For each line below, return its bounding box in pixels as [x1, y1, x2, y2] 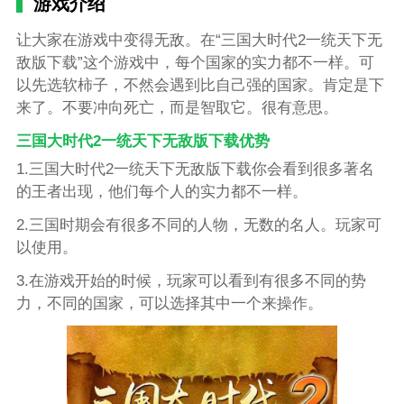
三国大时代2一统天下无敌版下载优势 [15, 132, 270, 150]
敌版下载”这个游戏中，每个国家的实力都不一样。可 [15, 53, 374, 71]
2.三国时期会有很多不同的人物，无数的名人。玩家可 [15, 216, 381, 234]
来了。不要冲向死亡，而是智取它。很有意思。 [15, 98, 338, 116]
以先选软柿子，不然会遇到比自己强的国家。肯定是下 [15, 76, 384, 94]
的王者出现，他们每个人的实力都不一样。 [15, 182, 308, 200]
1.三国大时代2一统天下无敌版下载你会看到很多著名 [15, 160, 374, 178]
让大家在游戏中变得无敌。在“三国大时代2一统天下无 [15, 31, 382, 49]
